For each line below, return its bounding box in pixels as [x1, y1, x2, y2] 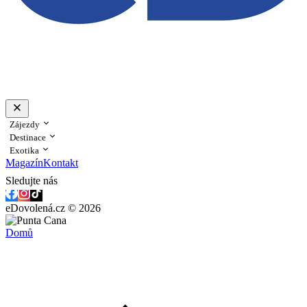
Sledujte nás [5, 175, 58, 186]
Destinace [10, 132, 48, 143]
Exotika [10, 145, 41, 156]
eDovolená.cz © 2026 [5, 202, 101, 214]
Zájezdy [10, 119, 42, 130]
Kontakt [43, 157, 78, 169]
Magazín [5, 157, 43, 169]
